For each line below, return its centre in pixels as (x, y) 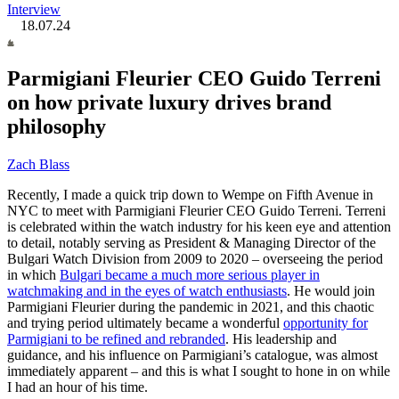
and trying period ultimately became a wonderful (145, 323)
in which (33, 275)
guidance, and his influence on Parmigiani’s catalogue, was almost (192, 355)
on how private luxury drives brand (169, 103)
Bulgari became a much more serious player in (190, 275)
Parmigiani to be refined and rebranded (116, 339)
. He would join (331, 291)
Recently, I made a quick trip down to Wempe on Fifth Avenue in (190, 195)
